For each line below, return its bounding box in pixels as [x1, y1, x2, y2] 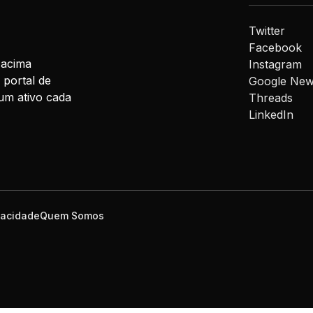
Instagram [248, 57, 302, 72]
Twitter [248, 24, 285, 38]
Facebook [248, 41, 302, 55]
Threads [248, 91, 293, 105]
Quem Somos [40, 210, 104, 222]
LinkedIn [248, 108, 293, 122]
